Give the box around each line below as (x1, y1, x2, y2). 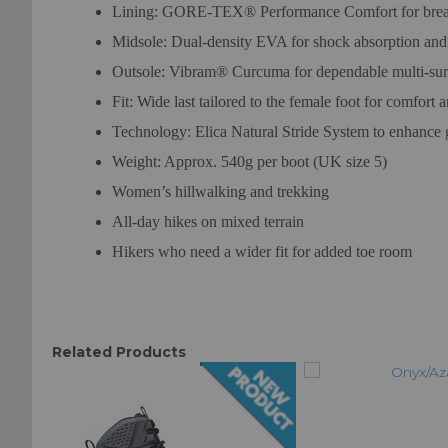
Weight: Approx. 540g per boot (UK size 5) (112, 152, 387, 170)
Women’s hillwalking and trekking (112, 182, 329, 200)
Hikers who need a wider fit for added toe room (112, 242, 412, 260)
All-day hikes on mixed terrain (112, 212, 304, 230)
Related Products (52, 342, 186, 361)
